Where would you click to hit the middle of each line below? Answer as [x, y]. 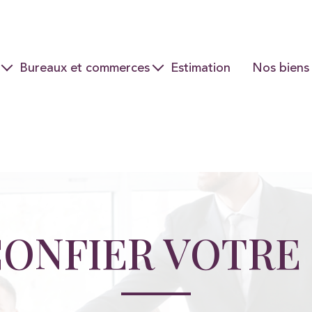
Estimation [201, 67]
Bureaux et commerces [84, 67]
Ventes [42, 104]
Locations [50, 131]
